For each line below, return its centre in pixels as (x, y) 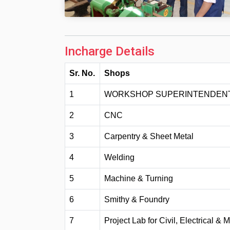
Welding (119, 158)
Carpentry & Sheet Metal (149, 137)
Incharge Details (110, 52)
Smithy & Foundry (137, 200)
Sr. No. (82, 73)
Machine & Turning (139, 179)
